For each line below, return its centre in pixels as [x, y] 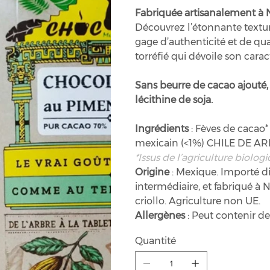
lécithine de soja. [174, 100]
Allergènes [160, 215]
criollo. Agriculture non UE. [198, 201]
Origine [152, 172]
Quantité [155, 241]
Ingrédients [163, 129]
